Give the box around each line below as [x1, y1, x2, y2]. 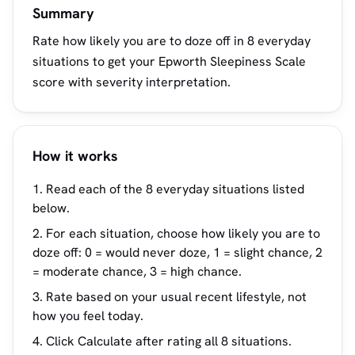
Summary [32, 4, 94, 22]
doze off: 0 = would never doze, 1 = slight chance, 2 [32, 244, 323, 261]
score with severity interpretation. [32, 74, 231, 90]
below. [32, 200, 70, 216]
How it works [32, 147, 118, 165]
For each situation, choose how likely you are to [46, 225, 320, 242]
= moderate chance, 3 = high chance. [32, 263, 242, 280]
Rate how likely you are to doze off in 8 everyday [32, 32, 311, 49]
